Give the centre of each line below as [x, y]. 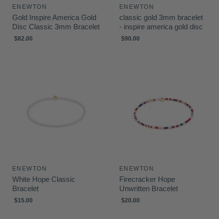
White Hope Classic [44, 179]
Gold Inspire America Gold [54, 17]
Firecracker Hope [147, 179]
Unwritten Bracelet [149, 188]
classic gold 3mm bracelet [161, 17]
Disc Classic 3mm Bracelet [56, 27]
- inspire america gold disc [161, 27]
